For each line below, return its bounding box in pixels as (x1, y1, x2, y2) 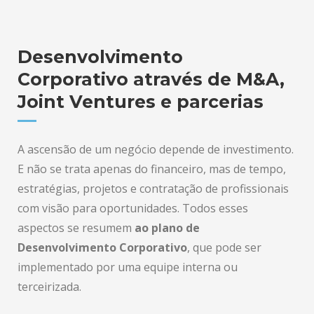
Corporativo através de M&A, (18, 69, 285, 90)
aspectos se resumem (18, 220, 135, 235)
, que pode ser (187, 240, 261, 255)
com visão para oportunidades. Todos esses (18, 200, 248, 216)
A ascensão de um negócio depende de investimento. (18, 142, 294, 157)
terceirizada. (18, 279, 81, 294)
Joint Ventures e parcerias (18, 91, 264, 112)
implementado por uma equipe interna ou (18, 259, 238, 275)
